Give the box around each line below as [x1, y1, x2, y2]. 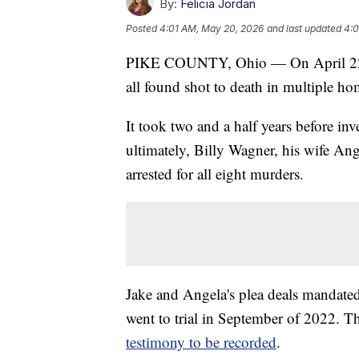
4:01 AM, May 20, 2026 [159, 22, 264, 35]
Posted [126, 22, 159, 35]
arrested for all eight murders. [126, 163, 304, 184]
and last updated [267, 22, 341, 35]
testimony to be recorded [126, 332, 276, 353]
